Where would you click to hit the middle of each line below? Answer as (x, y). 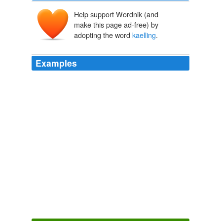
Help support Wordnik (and (116, 14)
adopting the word (103, 35)
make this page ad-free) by (116, 25)
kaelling (144, 35)
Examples (56, 63)
